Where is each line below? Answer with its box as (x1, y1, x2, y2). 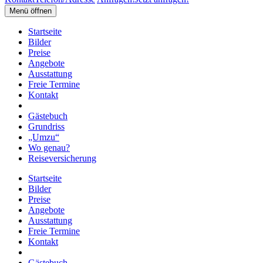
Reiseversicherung (28, 153, 96, 163)
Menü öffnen (9, 6, 52, 15)
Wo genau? (28, 143, 70, 153)
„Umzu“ (28, 132, 59, 142)
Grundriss (28, 122, 65, 131)
